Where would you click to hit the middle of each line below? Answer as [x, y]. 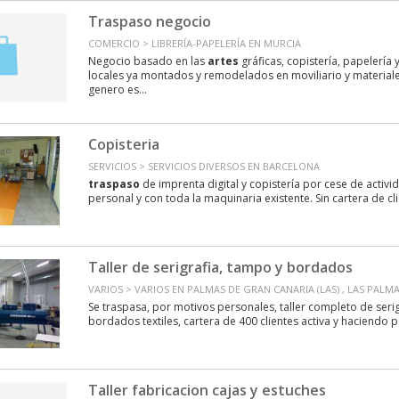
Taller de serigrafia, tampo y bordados [220, 267]
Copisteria [123, 144]
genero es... [117, 90]
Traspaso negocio [149, 21]
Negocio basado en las [147, 61]
